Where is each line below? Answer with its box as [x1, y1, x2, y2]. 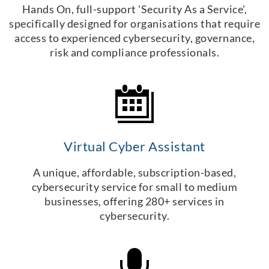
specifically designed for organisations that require [9, 17, 260, 31]
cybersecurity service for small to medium [31, 180, 238, 194]
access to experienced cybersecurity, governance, [14, 31, 255, 45]
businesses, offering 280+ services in [44, 195, 225, 208]
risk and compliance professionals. [50, 46, 219, 59]
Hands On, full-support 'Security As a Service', [22, 2, 247, 16]
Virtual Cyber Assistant [64, 138, 205, 155]
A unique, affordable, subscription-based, [32, 166, 237, 180]
